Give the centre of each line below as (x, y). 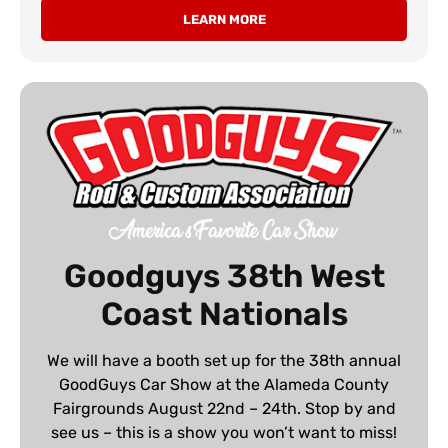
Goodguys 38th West (224, 275)
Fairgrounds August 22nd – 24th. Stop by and (224, 408)
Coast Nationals (224, 313)
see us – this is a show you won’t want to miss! (224, 432)
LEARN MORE (224, 19)
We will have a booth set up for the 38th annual (224, 360)
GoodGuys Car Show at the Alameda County (224, 384)
